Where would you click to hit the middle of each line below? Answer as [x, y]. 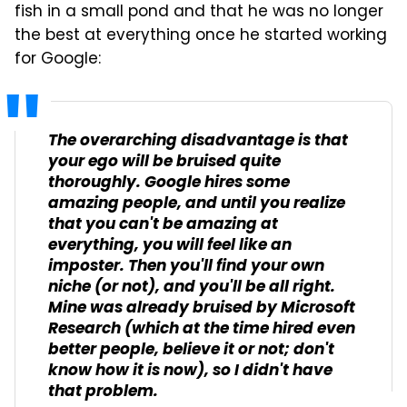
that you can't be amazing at [163, 224]
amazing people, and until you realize [197, 203]
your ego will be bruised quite [164, 162]
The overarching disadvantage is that [198, 141]
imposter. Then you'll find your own [186, 266]
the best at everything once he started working [201, 36]
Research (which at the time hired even [202, 329]
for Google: [58, 60]
